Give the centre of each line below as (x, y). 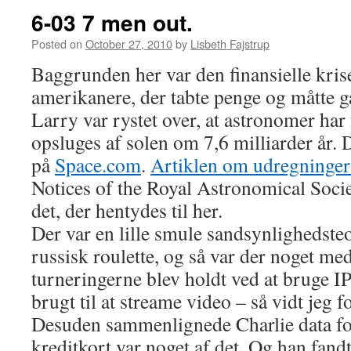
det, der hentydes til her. (127, 210)
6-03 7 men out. (112, 22)
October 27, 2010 (129, 43)
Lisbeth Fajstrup (230, 43)
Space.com (98, 165)
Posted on (57, 43)
